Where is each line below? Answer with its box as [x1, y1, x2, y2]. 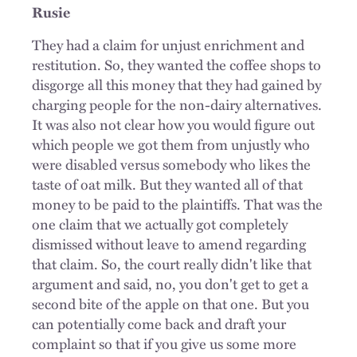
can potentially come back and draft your [32, 312, 286, 334]
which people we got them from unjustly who [32, 133, 310, 155]
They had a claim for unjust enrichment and [32, 33, 304, 55]
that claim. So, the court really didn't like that [32, 253, 312, 274]
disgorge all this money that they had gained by [32, 73, 321, 95]
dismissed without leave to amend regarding [32, 233, 306, 254]
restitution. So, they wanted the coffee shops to [32, 53, 321, 75]
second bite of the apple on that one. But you [32, 292, 309, 314]
